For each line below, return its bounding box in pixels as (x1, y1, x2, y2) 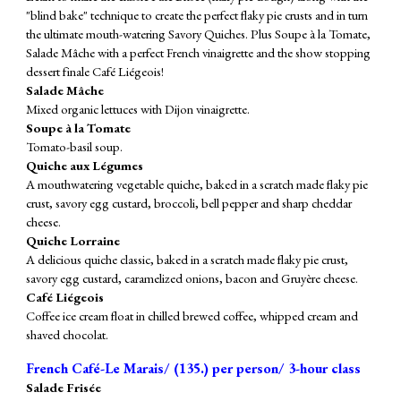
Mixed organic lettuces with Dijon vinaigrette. (26, 100, 251, 118)
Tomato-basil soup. (26, 138, 124, 156)
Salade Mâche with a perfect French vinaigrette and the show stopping (26, 44, 371, 62)
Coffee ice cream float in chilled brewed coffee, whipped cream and (26, 307, 359, 325)
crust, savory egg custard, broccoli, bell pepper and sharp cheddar (26, 194, 353, 212)
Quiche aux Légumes (26, 157, 144, 175)
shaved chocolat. (26, 326, 109, 344)
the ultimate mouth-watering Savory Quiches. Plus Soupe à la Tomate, (26, 25, 371, 43)
